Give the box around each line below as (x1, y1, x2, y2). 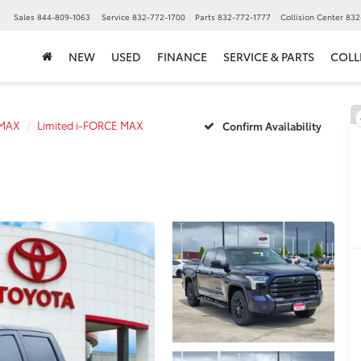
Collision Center (280, 10, 343, 23)
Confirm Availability (222, 118, 322, 133)
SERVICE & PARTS (223, 48, 314, 65)
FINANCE (157, 48, 207, 65)
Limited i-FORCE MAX (37, 118, 143, 132)
